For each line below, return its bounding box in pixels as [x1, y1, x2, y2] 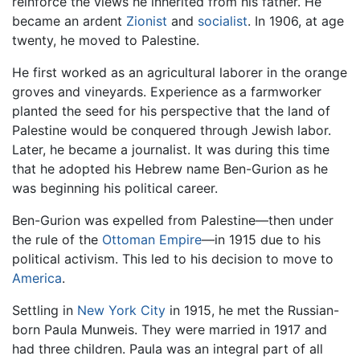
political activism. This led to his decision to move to [12, 251, 333, 268]
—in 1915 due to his [202, 231, 321, 248]
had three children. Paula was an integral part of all [12, 341, 323, 358]
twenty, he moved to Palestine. [12, 32, 199, 49]
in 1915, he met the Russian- [166, 302, 339, 319]
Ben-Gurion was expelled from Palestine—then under [12, 212, 333, 229]
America [12, 270, 62, 287]
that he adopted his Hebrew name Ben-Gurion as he [12, 161, 328, 178]
